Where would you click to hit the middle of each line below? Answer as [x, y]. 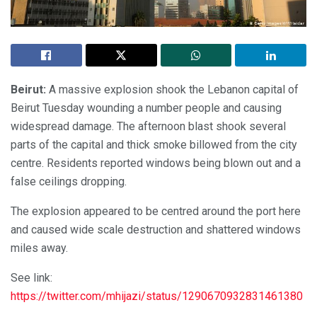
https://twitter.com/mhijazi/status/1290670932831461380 [157, 296]
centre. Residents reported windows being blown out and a [156, 163]
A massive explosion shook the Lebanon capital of [172, 90]
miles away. [39, 248]
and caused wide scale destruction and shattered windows [156, 230]
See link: [31, 278]
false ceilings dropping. [69, 182]
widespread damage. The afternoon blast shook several [148, 127]
